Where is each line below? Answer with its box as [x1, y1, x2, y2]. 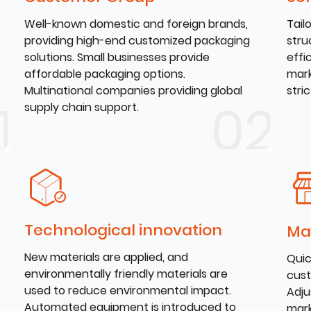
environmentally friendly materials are [24, 265, 228, 282]
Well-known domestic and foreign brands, [24, 16, 249, 32]
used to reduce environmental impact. [24, 282, 232, 299]
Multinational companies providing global [24, 83, 243, 99]
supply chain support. [24, 99, 140, 115]
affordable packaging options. [24, 66, 186, 82]
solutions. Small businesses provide [24, 49, 210, 65]
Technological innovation [24, 219, 223, 241]
